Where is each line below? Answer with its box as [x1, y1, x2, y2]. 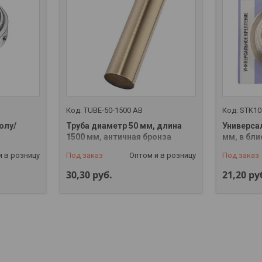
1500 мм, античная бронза [65, 132, 171, 142]
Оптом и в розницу [129, 150, 196, 160]
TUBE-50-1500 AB [83, 105, 143, 115]
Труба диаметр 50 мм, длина [65, 120, 182, 130]
